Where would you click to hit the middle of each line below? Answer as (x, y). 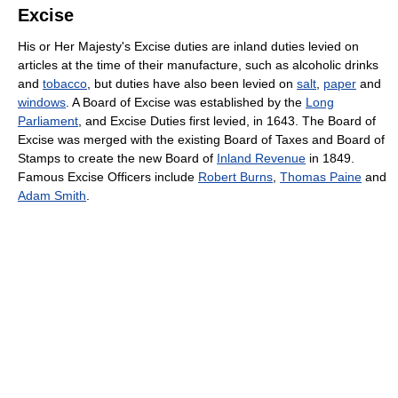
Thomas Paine (321, 177)
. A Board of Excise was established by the (186, 103)
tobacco (65, 84)
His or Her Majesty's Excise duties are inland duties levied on (188, 47)
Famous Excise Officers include (108, 177)
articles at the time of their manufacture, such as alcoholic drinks (198, 65)
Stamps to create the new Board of (117, 159)
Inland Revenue (261, 159)
